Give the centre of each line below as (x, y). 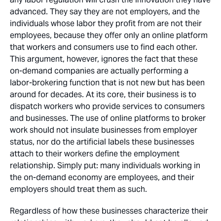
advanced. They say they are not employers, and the (105, 12)
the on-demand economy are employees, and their (102, 177)
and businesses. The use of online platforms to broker (108, 118)
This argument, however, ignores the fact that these (104, 59)
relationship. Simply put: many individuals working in (105, 166)
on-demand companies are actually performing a (99, 71)
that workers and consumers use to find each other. (104, 47)
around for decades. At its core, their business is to (103, 94)
